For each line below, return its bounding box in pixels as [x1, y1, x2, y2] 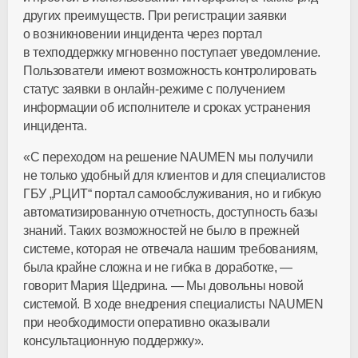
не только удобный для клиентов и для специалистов [23, 169, 326, 182]
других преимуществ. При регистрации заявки [23, 9, 287, 22]
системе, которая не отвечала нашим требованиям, [23, 242, 318, 256]
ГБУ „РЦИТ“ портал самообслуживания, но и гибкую [23, 187, 321, 201]
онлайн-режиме [113, 82, 204, 96]
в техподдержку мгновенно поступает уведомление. [23, 46, 320, 59]
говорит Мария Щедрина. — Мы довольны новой [23, 279, 304, 292]
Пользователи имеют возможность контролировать [23, 64, 316, 78]
